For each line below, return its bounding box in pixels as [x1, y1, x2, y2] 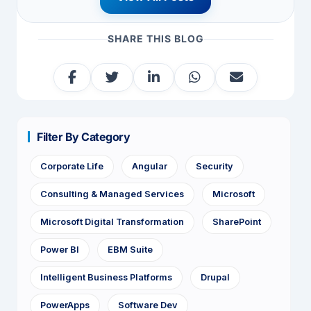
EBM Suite [108, 244, 153, 255]
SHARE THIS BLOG [107, 33, 204, 45]
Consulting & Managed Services [40, 189, 184, 200]
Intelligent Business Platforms [40, 272, 172, 283]
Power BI [40, 244, 79, 255]
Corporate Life [40, 161, 103, 172]
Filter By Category [37, 130, 130, 144]
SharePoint [212, 217, 261, 228]
